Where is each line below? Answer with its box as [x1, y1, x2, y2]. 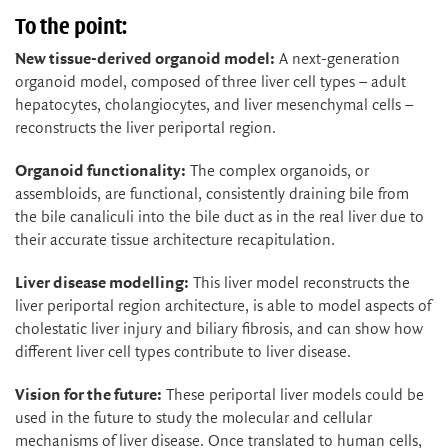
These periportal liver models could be [162, 386, 424, 404]
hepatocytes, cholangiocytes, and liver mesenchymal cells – [15, 96, 413, 114]
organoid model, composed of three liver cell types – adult [15, 73, 406, 91]
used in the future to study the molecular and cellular [15, 409, 372, 427]
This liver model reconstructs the [189, 274, 410, 292]
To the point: [15, 15, 127, 38]
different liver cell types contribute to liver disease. [15, 343, 351, 361]
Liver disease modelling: [15, 274, 189, 292]
